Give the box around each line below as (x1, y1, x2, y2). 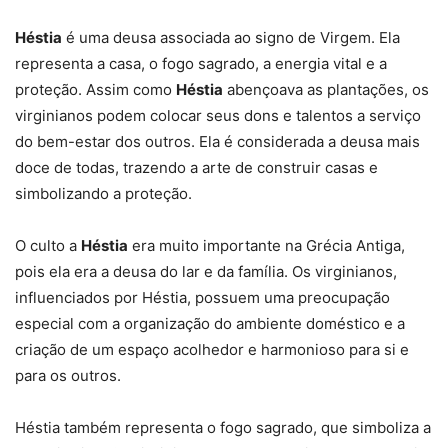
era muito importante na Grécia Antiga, (128, 236, 405, 256)
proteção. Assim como (15, 80, 176, 100)
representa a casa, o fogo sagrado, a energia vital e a (15, 54, 387, 74)
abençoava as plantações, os (223, 80, 429, 100)
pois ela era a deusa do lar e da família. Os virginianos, (15, 262, 397, 282)
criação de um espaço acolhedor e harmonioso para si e (15, 340, 409, 360)
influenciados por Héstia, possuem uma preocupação (15, 288, 390, 308)
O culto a (15, 236, 81, 256)
